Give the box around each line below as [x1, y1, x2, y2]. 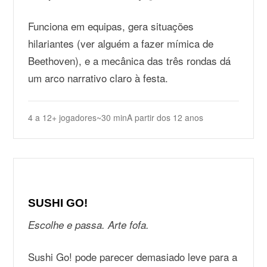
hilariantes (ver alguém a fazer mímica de [28, 36, 214, 51]
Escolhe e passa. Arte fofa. [28, 218, 150, 232]
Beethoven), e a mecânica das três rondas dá [28, 53, 231, 68]
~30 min [97, 111, 128, 123]
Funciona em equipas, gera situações [28, 18, 194, 33]
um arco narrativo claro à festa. [28, 70, 169, 85]
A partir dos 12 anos [127, 111, 204, 123]
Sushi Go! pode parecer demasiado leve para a [28, 249, 238, 264]
